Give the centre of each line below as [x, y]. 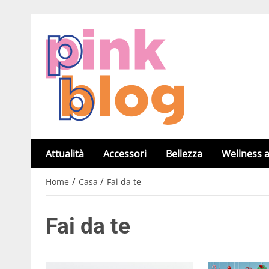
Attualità [65, 154]
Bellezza [184, 154]
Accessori [125, 154]
